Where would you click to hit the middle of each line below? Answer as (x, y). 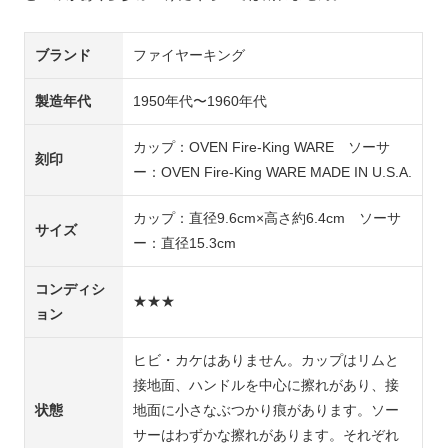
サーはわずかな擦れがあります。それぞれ (266, 434)
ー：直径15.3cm (185, 242)
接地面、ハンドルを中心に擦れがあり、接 (266, 384)
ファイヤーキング (189, 54)
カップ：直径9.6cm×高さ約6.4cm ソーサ (267, 217)
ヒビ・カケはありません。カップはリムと (266, 359)
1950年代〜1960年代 (200, 100)
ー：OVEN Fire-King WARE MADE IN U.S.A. (273, 171)
